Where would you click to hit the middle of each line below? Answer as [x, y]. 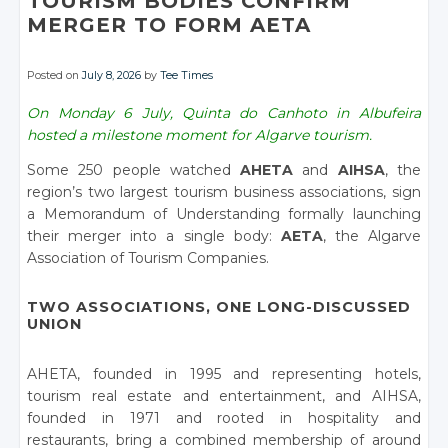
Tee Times [187, 75]
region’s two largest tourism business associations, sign [224, 192]
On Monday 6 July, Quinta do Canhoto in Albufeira [224, 113]
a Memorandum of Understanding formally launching [224, 214]
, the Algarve [371, 236]
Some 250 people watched [134, 170]
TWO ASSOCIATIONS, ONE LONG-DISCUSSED [219, 307]
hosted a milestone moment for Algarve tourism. [200, 135]
